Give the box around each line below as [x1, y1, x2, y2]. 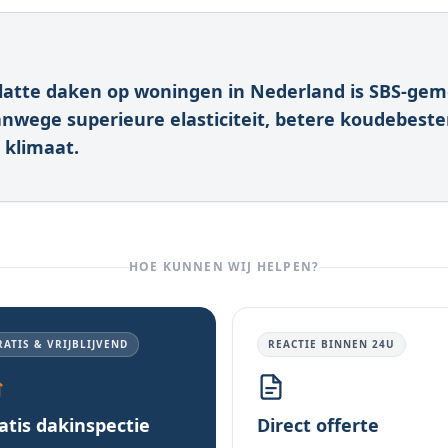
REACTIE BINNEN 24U [268, 337, 395, 351]
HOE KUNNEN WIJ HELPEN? [128, 258, 320, 275]
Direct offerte [257, 413, 379, 437]
